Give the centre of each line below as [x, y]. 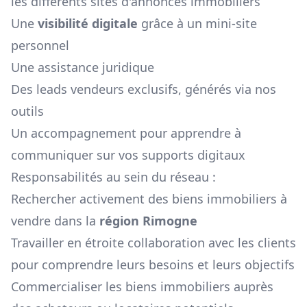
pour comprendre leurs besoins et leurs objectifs [153, 265]
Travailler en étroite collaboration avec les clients [153, 243]
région [121, 221]
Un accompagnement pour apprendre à [126, 133]
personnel [40, 46]
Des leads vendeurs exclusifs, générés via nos [144, 89]
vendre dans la [53, 221]
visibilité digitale [88, 24]
